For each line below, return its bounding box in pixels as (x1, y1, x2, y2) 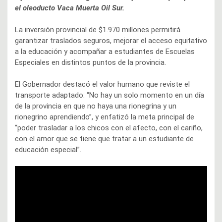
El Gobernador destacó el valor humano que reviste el (15, 80, 190, 89)
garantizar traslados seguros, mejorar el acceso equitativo (15, 36, 207, 46)
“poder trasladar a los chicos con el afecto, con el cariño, (15, 123, 203, 133)
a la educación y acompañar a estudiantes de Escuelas (15, 47, 195, 56)
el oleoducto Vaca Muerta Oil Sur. (15, 3, 124, 13)
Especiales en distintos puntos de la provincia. (15, 58, 166, 67)
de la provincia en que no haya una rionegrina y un (15, 102, 176, 111)
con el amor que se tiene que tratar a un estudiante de (15, 134, 194, 144)
